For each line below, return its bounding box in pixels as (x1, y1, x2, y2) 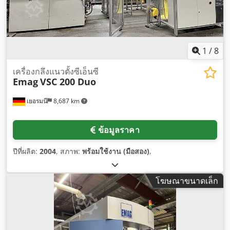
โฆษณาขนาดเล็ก (156, 175, 218, 186)
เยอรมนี (25, 96, 47, 105)
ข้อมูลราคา (98, 124, 140, 136)
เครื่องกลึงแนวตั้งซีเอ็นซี (13, 65, 99, 77)
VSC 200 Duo (40, 75, 96, 88)
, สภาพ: (56, 146, 82, 156)
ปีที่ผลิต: (13, 146, 40, 156)
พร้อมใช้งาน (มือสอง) (82, 146, 149, 156)
